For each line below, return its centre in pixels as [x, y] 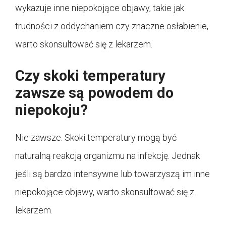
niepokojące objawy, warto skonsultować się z [105, 192]
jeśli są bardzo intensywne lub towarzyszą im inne [112, 174]
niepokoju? [51, 110]
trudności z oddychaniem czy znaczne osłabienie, [112, 26]
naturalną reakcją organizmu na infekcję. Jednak [107, 156]
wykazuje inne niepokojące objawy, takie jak [100, 8]
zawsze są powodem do [94, 93]
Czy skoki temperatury [90, 76]
